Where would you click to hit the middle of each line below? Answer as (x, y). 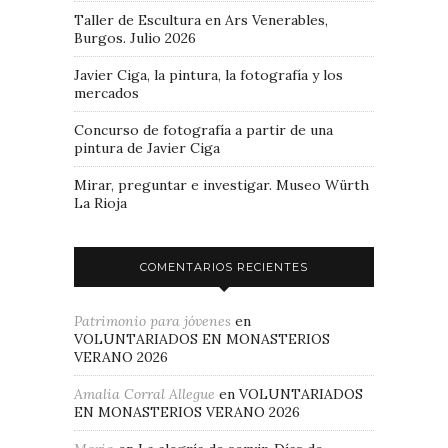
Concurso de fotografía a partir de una (203, 130)
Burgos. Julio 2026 (135, 38)
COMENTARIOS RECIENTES (224, 267)
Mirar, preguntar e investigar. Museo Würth (221, 185)
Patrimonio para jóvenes (152, 321)
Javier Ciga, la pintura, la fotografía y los (208, 75)
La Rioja (100, 203)
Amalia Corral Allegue (144, 394)
